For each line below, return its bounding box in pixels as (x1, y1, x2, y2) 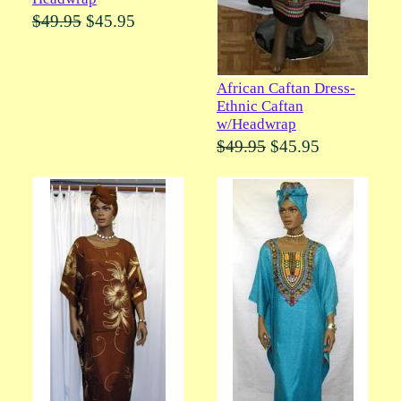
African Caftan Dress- (216, 80, 355, 98)
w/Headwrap (216, 115, 296, 133)
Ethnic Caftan (216, 98, 303, 115)
